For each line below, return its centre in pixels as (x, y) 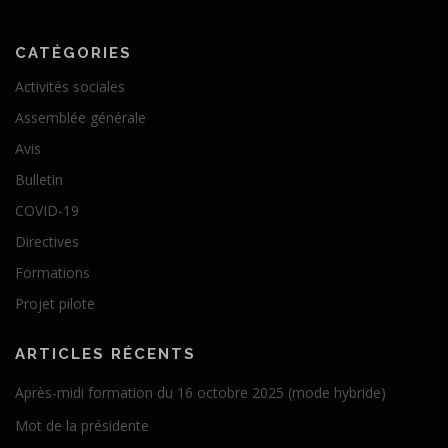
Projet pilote (55, 303)
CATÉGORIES (73, 52)
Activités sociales (70, 86)
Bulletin (39, 179)
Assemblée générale (80, 117)
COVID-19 (47, 210)
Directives (47, 241)
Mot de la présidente (82, 425)
